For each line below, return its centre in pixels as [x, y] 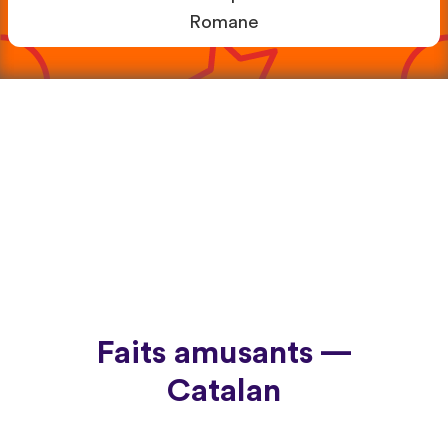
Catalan [224, 390]
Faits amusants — [224, 352]
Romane [224, 22]
